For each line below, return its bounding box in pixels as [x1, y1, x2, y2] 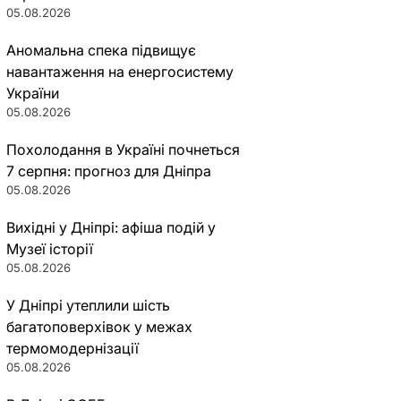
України [5, 84, 59, 102]
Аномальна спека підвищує [5, 41, 196, 59]
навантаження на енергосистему [5, 63, 234, 81]
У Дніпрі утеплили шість [5, 296, 170, 314]
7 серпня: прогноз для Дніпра [5, 162, 211, 180]
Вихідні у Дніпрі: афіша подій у [5, 218, 216, 236]
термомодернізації [5, 339, 139, 357]
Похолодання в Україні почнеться [5, 141, 240, 158]
